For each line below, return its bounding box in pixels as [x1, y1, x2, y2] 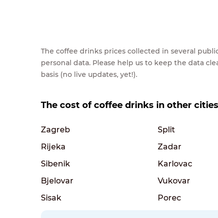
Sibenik [41, 159, 70, 168]
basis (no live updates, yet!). [41, 70, 137, 79]
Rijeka [41, 142, 66, 151]
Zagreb [41, 125, 70, 134]
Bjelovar [41, 176, 73, 185]
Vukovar [158, 176, 190, 185]
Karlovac [158, 159, 192, 168]
